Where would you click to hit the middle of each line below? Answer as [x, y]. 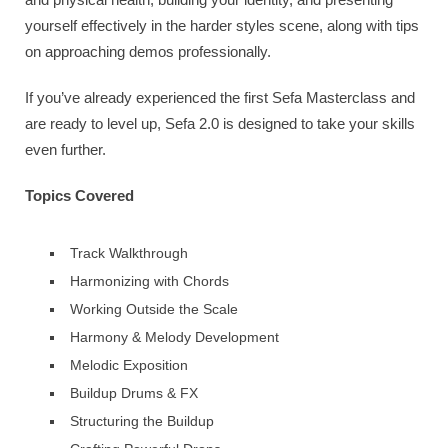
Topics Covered [79, 195]
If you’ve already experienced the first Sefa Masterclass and [220, 97]
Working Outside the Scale [154, 308]
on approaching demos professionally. [148, 51]
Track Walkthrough [129, 252]
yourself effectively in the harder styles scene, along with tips [222, 25]
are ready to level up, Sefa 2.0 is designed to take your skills [220, 123]
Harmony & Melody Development [174, 336]
